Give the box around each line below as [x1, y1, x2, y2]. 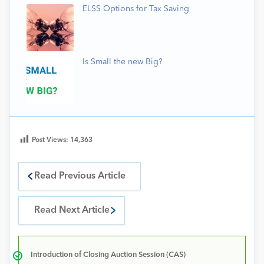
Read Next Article [34, 206, 110, 216]
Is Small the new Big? [82, 58, 163, 67]
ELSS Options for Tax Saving [82, 5, 189, 14]
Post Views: [32, 137, 70, 144]
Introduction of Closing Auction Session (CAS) [31, 251, 186, 259]
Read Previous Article [34, 171, 126, 181]
